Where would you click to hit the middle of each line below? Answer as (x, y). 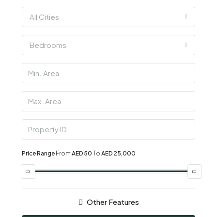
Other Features (112, 201)
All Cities (44, 16)
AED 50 (82, 153)
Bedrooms (48, 45)
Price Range (38, 153)
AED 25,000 (118, 153)
